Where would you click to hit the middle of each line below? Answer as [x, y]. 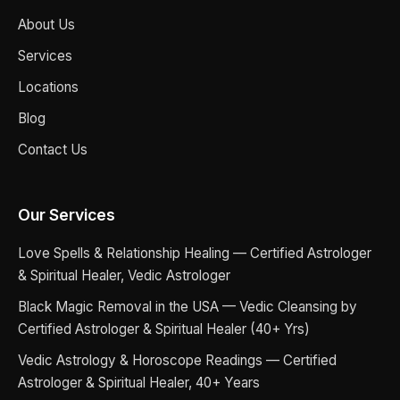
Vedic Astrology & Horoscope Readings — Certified [177, 360]
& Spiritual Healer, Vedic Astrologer [124, 275]
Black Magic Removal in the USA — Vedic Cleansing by [187, 306]
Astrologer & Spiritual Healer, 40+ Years [139, 382]
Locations [48, 87]
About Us [46, 24]
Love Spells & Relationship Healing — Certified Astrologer [195, 253]
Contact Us [53, 149]
